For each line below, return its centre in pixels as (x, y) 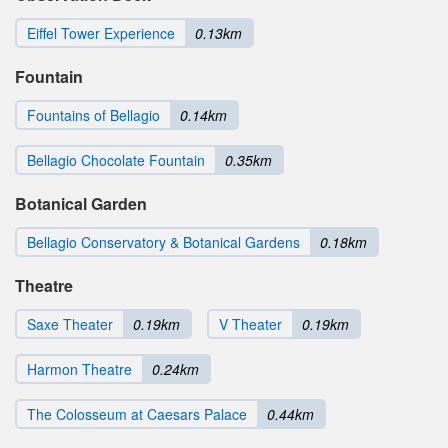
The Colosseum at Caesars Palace (137, 414)
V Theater (250, 324)
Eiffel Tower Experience (101, 33)
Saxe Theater (70, 324)
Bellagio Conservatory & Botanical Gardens (163, 242)
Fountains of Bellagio (93, 115)
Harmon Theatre (79, 369)
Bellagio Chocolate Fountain (116, 160)
